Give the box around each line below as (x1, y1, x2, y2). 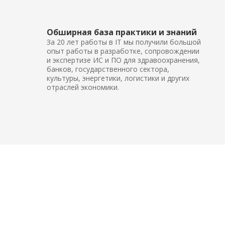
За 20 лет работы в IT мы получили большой (47, 37, 201, 47)
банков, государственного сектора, (47, 64, 169, 74)
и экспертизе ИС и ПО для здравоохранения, (47, 55, 200, 65)
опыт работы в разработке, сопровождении (47, 46, 199, 56)
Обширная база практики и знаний (47, 27, 197, 38)
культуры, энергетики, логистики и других (47, 73, 189, 83)
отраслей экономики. (47, 82, 119, 92)
